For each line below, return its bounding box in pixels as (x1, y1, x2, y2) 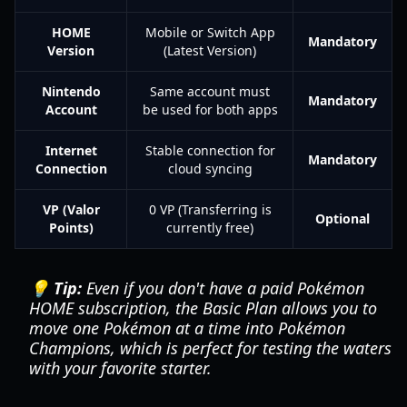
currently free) (166, 219, 253, 236)
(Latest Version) (164, 42, 256, 59)
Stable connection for (144, 142, 275, 159)
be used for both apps (142, 101, 278, 118)
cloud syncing (167, 160, 253, 177)
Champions (29, 337, 111, 359)
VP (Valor (42, 201, 100, 218)
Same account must (150, 83, 270, 100)
